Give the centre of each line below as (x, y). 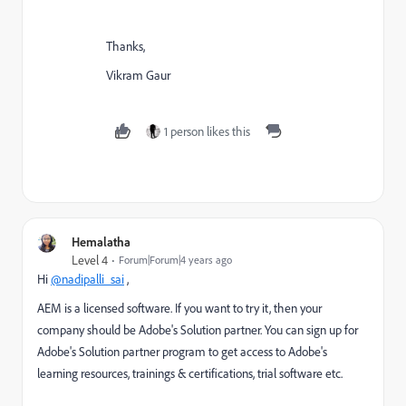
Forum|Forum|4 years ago (175, 260)
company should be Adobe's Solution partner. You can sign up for (198, 330)
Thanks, (126, 46)
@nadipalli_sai (87, 279)
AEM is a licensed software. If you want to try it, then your (179, 308)
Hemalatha (101, 242)
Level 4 (90, 260)
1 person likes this (207, 131)
